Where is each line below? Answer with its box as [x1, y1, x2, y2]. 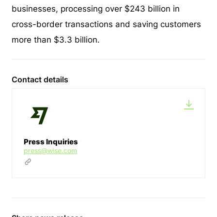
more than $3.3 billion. [12, 34, 100, 45]
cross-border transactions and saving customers [12, 19, 201, 29]
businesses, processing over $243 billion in [12, 3, 180, 14]
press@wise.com [24, 146, 77, 155]
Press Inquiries [24, 137, 78, 146]
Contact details [12, 74, 68, 84]
